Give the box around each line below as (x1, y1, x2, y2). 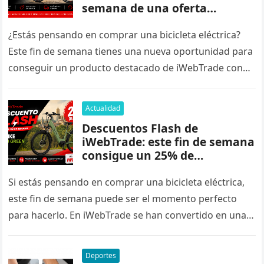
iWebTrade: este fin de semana (82, 134, 255, 150)
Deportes (85, 250, 117, 261)
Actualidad (85, 103, 121, 114)
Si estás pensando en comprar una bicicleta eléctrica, (8, 176, 245, 189)
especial (82, 14, 128, 30)
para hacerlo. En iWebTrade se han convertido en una (8, 209, 247, 222)
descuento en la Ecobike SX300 (82, 161, 255, 177)
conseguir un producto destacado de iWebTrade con (8, 61, 243, 75)
